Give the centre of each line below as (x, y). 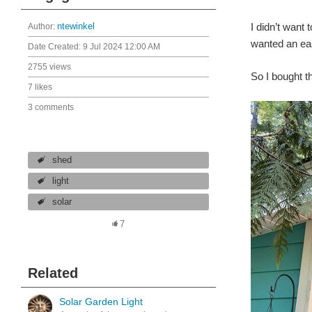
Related (53, 273)
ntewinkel (76, 26)
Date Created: (55, 47)
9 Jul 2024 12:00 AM (122, 47)
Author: (42, 26)
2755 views (49, 67)
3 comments (51, 107)
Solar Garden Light (101, 302)
